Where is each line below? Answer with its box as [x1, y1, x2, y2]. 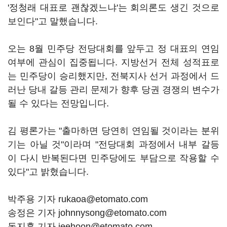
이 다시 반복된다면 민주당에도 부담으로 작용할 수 [8, 153, 219, 163]
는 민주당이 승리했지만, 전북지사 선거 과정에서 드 [8, 71, 219, 81]
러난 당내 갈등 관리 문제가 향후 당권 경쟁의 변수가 [8, 85, 219, 95]
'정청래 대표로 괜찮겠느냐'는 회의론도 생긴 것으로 [8, 3, 219, 13]
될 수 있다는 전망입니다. [8, 98, 109, 108]
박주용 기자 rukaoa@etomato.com [8, 194, 148, 204]
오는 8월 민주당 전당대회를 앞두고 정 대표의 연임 [8, 44, 219, 54]
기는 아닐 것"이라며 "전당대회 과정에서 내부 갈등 [8, 139, 219, 149]
